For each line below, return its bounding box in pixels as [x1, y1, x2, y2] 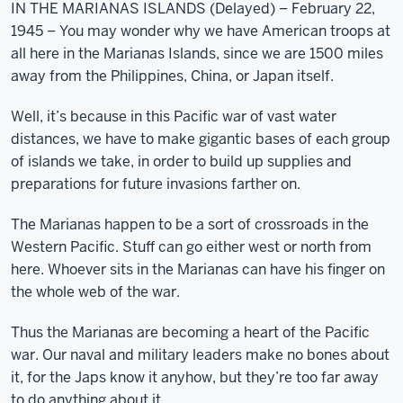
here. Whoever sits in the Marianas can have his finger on [11, 260, 385, 279]
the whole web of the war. [11, 282, 180, 301]
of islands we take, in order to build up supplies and [11, 152, 352, 171]
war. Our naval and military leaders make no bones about [11, 345, 390, 364]
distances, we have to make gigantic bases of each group [11, 130, 390, 148]
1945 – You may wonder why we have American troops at [11, 22, 390, 40]
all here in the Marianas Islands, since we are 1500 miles [11, 44, 383, 63]
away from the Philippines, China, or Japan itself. [11, 67, 334, 85]
